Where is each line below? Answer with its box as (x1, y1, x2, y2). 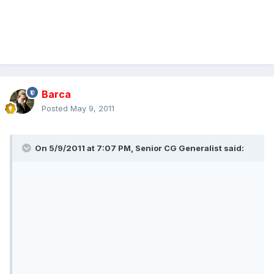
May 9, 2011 (70, 103, 114, 114)
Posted (42, 103, 70, 114)
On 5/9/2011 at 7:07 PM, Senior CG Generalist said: (33, 143, 244, 154)
